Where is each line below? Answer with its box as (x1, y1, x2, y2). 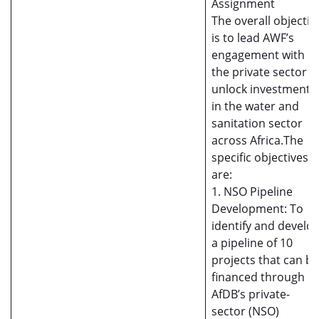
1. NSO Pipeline (211, 184, 293, 199)
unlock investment (211, 81, 310, 97)
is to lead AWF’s (211, 30, 294, 46)
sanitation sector (211, 115, 303, 131)
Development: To (211, 201, 303, 216)
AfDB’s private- (211, 286, 290, 302)
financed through (211, 269, 305, 285)
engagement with (211, 47, 305, 63)
